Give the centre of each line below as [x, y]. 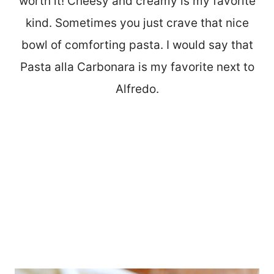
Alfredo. [137, 89]
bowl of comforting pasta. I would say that [137, 45]
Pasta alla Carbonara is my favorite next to [137, 67]
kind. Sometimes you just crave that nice [137, 23]
